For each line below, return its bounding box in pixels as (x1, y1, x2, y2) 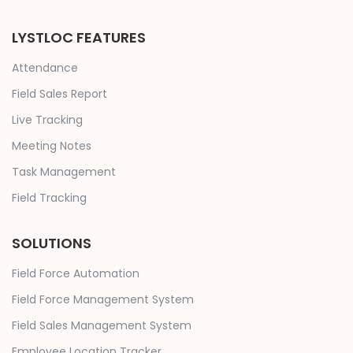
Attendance (12, 60, 78, 76)
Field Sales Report (12, 86, 107, 102)
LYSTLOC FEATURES (12, 28, 146, 48)
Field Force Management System (12, 292, 194, 308)
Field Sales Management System (12, 318, 191, 334)
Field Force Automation (12, 266, 139, 282)
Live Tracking (12, 112, 83, 128)
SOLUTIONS (12, 233, 91, 254)
